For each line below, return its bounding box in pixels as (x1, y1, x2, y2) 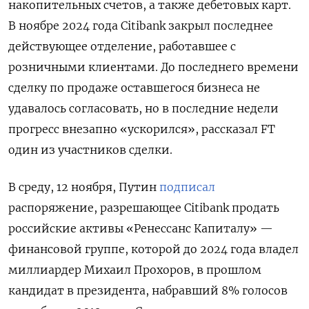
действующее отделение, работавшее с (8, 39, 236, 54)
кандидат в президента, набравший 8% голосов (8, 283, 288, 298)
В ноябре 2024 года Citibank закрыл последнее (8, 19, 273, 33)
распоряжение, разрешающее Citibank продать (8, 201, 279, 215)
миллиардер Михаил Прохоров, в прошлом (8, 263, 261, 277)
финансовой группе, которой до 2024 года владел (8, 242, 299, 257)
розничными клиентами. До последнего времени (8, 60, 299, 74)
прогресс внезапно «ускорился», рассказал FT (8, 122, 275, 137)
